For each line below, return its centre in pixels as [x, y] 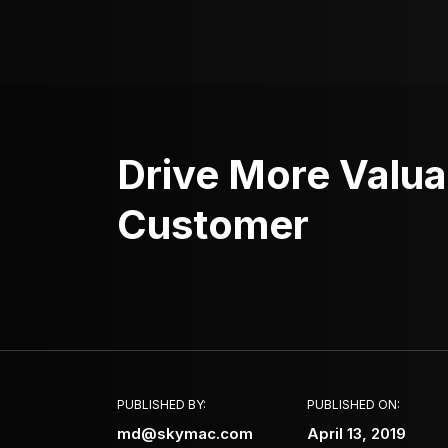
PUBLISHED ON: [353, 404]
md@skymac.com [185, 433]
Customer [213, 224]
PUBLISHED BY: [161, 404]
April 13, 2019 [356, 433]
